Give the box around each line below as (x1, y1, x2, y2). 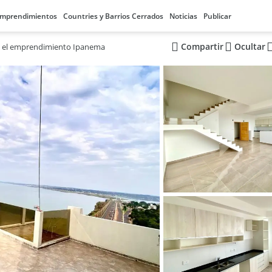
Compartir (180, 41, 223, 52)
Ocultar (234, 41, 265, 52)
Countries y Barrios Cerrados (63, 11, 163, 21)
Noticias (169, 11, 197, 21)
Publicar (203, 11, 231, 21)
